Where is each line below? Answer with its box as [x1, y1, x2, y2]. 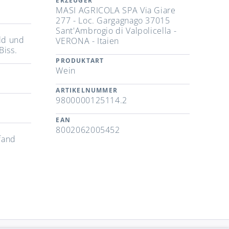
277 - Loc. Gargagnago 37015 [56, 15, 170, 27]
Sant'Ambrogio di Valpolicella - [56, 25, 177, 37]
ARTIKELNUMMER [56, 86, 118, 95]
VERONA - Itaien [56, 35, 119, 47]
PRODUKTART [56, 56, 104, 65]
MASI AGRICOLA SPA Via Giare [56, 5, 176, 16]
